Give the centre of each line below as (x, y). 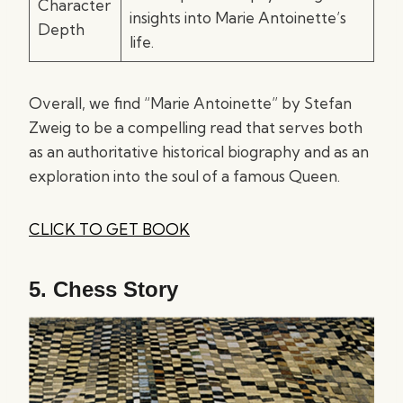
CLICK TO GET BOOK (109, 229)
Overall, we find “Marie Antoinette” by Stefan (190, 103)
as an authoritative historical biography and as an (199, 152)
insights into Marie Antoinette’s (237, 18)
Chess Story (116, 289)
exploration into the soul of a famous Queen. (184, 176)
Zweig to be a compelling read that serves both (196, 127)
